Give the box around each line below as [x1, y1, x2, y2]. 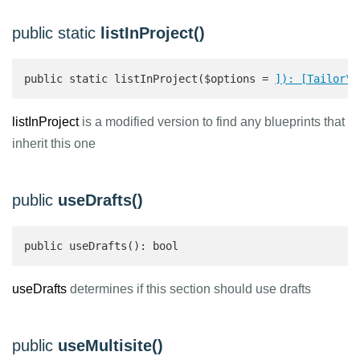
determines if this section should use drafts [67, 282, 311, 296]
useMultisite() [58, 337, 163, 354]
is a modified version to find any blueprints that [79, 115, 345, 129]
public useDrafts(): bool [24, 239, 185, 252]
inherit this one [12, 137, 96, 150]
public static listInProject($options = [24, 72, 275, 85]
